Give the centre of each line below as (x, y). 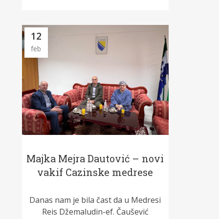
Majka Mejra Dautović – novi (95, 159)
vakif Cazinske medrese (95, 172)
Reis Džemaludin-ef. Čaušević (95, 212)
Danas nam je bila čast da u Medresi (95, 200)
